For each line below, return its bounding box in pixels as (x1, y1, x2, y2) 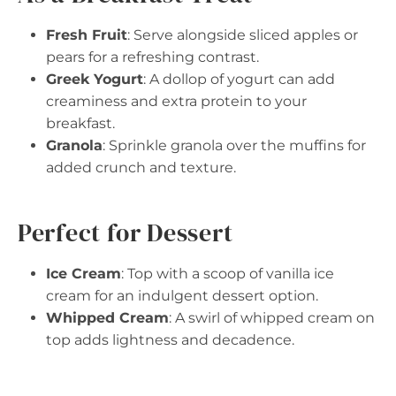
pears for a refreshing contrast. (46, 48, 259, 65)
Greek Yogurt (46, 70, 143, 88)
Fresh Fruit (46, 26, 127, 43)
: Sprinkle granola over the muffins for (103, 136, 366, 154)
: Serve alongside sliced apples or (127, 26, 358, 43)
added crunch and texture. (46, 158, 236, 176)
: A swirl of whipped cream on (169, 308, 375, 326)
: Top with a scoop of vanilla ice (121, 264, 334, 282)
